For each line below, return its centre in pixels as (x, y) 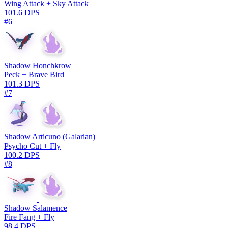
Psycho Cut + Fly (32, 146)
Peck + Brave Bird (34, 74)
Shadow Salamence (36, 208)
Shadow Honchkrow (38, 65)
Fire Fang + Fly (29, 217)
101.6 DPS (22, 12)
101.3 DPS (22, 83)
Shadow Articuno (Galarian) (50, 136)
